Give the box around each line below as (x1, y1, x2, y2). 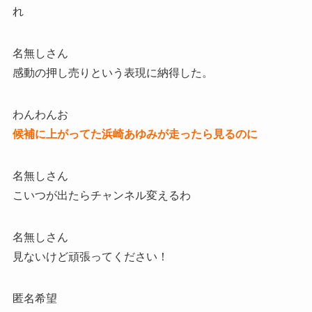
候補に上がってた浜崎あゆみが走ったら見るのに (12, 128, 258, 141)
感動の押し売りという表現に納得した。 (12, 67, 213, 79)
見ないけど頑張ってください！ (12, 251, 169, 263)
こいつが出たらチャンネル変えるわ (12, 189, 191, 202)
